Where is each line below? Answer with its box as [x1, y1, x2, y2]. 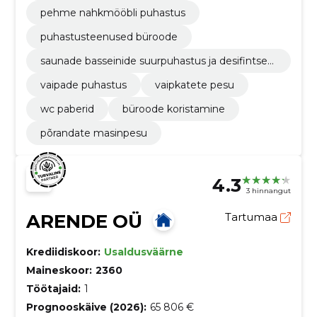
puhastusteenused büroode [40, 30, 178, 43]
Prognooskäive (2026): [25, 300, 146, 313]
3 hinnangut [246, 186, 292, 196]
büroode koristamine [122, 102, 225, 115]
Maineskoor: [25, 263, 92, 277]
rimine [40, 67, 71, 80]
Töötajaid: [25, 282, 81, 295]
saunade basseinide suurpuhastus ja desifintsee [40, 54, 274, 67]
